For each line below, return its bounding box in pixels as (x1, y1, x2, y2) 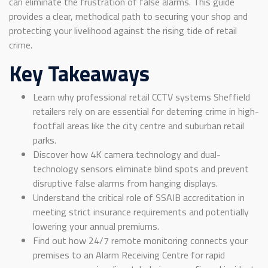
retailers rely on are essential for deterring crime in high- (33, 104, 259, 119)
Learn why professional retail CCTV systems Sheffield (33, 90, 250, 105)
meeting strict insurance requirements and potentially (33, 205, 249, 220)
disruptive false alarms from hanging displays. (33, 176, 218, 191)
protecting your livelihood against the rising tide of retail (9, 23, 237, 38)
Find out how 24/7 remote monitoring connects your (33, 233, 248, 248)
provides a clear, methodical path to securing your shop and (9, 9, 248, 24)
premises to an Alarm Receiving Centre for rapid (33, 248, 225, 263)
